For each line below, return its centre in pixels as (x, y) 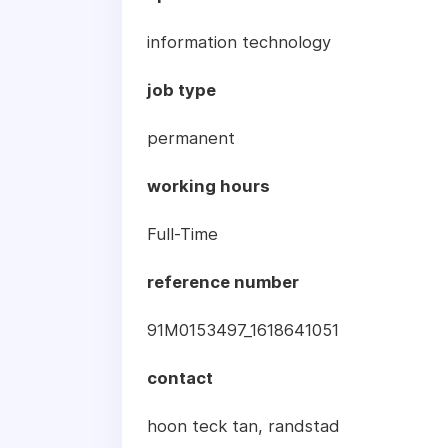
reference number (223, 282)
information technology (239, 42)
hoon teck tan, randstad (243, 426)
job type (181, 90)
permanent (191, 138)
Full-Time (182, 234)
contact (180, 378)
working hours (208, 186)
